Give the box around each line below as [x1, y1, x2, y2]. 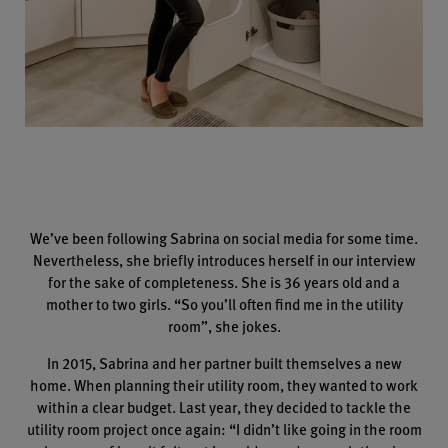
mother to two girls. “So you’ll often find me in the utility [45, 292, 403, 314]
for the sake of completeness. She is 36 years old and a [48, 270, 400, 292]
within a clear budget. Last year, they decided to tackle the [37, 395, 411, 417]
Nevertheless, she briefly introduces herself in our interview [32, 248, 416, 270]
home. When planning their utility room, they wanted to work [30, 373, 418, 395]
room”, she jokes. [167, 314, 281, 336]
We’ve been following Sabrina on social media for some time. [30, 226, 418, 248]
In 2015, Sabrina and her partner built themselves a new [46, 351, 402, 373]
